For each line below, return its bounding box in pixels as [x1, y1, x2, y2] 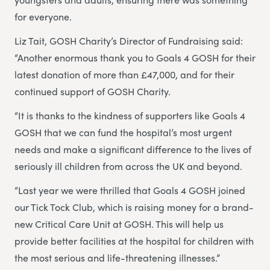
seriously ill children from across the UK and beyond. [14, 159, 242, 174]
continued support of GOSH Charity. [14, 84, 171, 99]
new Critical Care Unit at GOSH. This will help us [14, 217, 224, 231]
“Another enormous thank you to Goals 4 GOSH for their [14, 51, 256, 65]
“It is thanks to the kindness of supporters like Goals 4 [14, 108, 245, 123]
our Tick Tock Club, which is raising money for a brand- [14, 200, 254, 215]
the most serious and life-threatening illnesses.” [14, 251, 220, 265]
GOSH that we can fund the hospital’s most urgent [14, 125, 232, 140]
